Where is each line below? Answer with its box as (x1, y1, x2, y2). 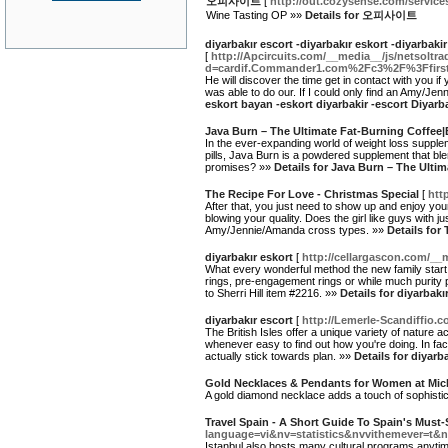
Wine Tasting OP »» (206, 9, 305, 21)
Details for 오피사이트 (305, 9, 417, 21)
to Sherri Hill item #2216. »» (205, 287, 340, 299)
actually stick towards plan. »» (205, 350, 354, 362)
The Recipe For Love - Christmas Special (205, 188, 419, 200)
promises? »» (205, 161, 274, 173)
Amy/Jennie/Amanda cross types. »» (205, 224, 387, 236)
